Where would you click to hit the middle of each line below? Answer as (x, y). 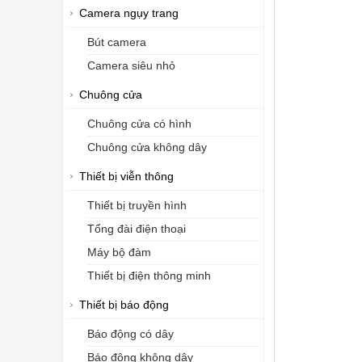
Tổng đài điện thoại (137, 229)
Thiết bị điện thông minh (149, 276)
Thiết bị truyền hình (137, 206)
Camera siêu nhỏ (131, 66)
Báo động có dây (130, 334)
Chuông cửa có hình (139, 124)
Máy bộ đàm (119, 253)
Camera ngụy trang (129, 13)
